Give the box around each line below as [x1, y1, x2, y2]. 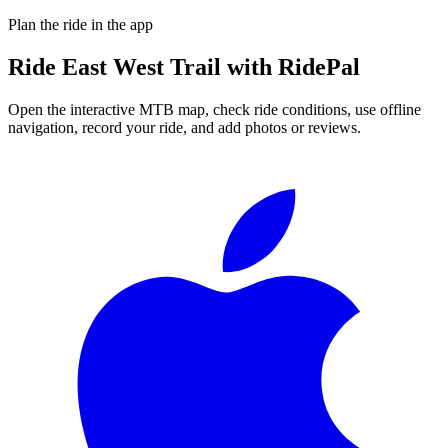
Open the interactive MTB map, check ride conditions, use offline [8, 100, 421, 118]
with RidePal [221, 53, 360, 80]
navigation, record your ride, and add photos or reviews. [8, 118, 361, 136]
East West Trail [62, 53, 221, 80]
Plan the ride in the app [8, 15, 153, 33]
